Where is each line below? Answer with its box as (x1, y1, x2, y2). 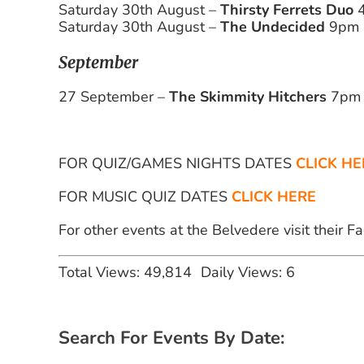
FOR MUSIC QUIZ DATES (58, 187, 232, 207)
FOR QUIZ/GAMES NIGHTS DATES (58, 154, 297, 174)
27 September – (58, 87, 170, 107)
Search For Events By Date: (58, 326, 284, 351)
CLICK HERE (232, 187, 317, 207)
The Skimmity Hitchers (169, 87, 327, 107)
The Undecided (220, 17, 325, 37)
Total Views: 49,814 (58, 262, 193, 283)
